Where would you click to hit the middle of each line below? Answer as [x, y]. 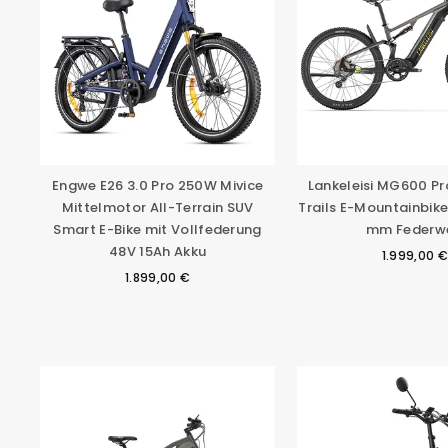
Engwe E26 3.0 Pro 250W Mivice [157, 186]
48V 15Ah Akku [157, 252]
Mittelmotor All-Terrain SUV [157, 208]
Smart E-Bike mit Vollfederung [157, 230]
